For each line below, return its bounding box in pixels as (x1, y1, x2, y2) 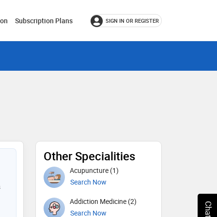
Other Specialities (44, 148, 135, 164)
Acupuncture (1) (70, 166, 119, 175)
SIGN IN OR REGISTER (106, 17, 159, 24)
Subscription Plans (15, 16, 73, 25)
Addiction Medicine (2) (70, 197, 137, 206)
